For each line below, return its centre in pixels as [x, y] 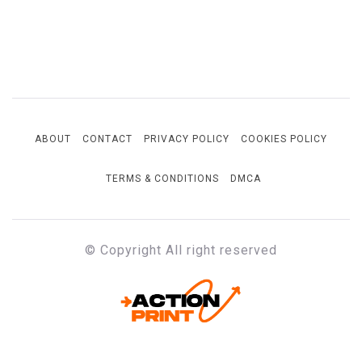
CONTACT [107, 139]
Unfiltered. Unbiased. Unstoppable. [181, 333]
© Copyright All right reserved [181, 250]
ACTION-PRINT [181, 291]
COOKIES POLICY [284, 139]
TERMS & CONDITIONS [162, 178]
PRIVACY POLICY [187, 139]
